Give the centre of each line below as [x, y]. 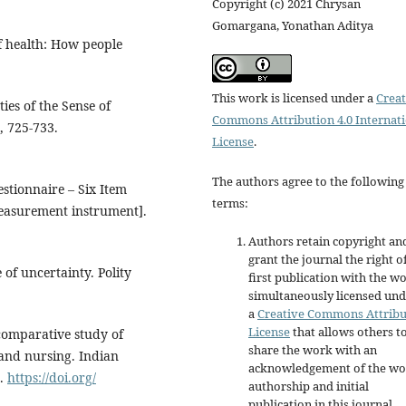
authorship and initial [309, 387]
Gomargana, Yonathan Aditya [293, 26]
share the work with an [313, 350]
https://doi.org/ [52, 377]
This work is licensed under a [294, 98]
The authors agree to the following [308, 182]
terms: [230, 203]
